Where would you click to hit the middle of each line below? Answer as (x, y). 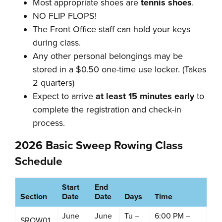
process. (49, 123)
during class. (57, 42)
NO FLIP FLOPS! (65, 16)
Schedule (39, 161)
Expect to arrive (64, 96)
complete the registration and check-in (107, 109)
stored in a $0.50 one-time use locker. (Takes (119, 69)
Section (34, 196)
